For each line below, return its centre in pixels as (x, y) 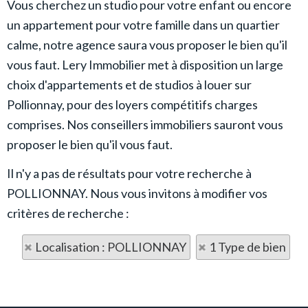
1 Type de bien (247, 247)
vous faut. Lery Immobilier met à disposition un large (145, 65)
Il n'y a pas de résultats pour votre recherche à (129, 173)
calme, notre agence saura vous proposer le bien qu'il (147, 45)
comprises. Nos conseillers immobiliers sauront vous (145, 124)
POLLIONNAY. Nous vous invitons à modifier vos (137, 193)
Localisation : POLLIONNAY (110, 247)
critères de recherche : (68, 213)
